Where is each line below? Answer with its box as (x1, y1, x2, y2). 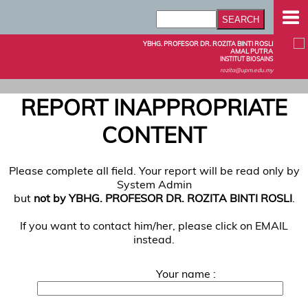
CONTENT (102, 121, 206, 149)
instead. (133, 232, 175, 246)
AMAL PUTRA (230, 47, 273, 55)
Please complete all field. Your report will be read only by (8, 163, 300, 177)
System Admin (116, 177, 192, 191)
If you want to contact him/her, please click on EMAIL (20, 218, 288, 232)
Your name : (156, 266, 216, 280)
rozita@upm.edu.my (220, 66, 273, 74)
